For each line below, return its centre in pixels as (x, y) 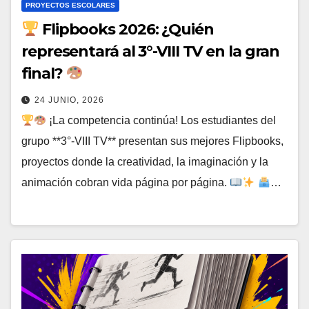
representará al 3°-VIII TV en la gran (151, 52)
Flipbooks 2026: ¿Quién (126, 30)
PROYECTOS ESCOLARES (70, 6)
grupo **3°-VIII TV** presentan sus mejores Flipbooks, (152, 141)
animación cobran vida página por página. (126, 183)
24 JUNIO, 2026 (69, 100)
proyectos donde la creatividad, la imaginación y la (145, 162)
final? (44, 74)
